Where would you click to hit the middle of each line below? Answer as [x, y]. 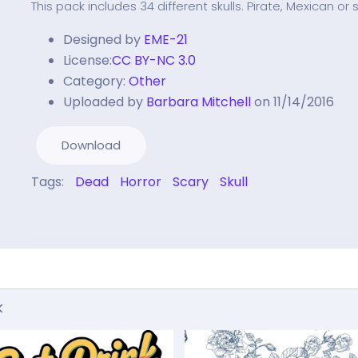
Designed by [102, 40]
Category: [94, 81]
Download [91, 145]
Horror [141, 182]
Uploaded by [103, 102]
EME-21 [166, 40]
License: [88, 60]
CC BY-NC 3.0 [154, 60]
